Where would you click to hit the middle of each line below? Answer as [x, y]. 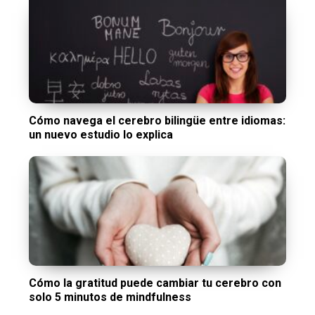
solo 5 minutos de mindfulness [110, 297]
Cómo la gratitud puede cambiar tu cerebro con [155, 283]
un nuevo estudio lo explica [101, 134]
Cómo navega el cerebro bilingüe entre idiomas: [157, 120]
